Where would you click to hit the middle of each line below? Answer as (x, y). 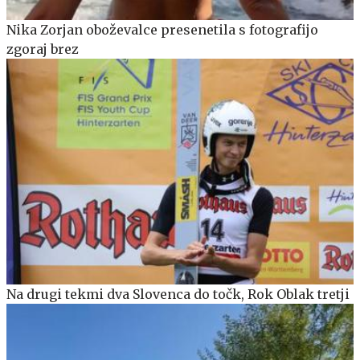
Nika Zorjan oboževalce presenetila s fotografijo (162, 29)
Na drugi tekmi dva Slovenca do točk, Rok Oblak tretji (178, 294)
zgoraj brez (43, 49)
